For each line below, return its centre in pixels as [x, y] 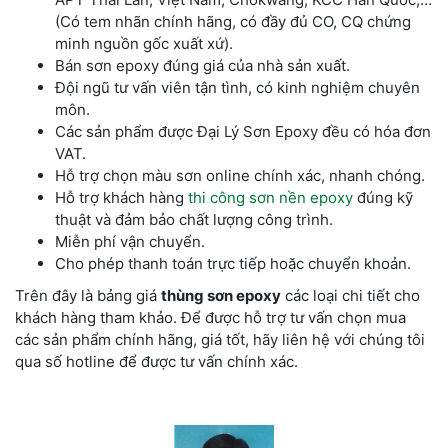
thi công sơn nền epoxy [270, 198]
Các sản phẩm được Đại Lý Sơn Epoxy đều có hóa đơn [243, 132]
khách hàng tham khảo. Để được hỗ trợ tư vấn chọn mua [210, 318]
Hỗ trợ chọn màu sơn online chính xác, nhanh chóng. [240, 176]
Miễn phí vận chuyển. [130, 242]
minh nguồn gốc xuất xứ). [144, 44]
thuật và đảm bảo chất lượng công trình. [194, 220]
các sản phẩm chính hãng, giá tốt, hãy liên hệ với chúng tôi [220, 340]
